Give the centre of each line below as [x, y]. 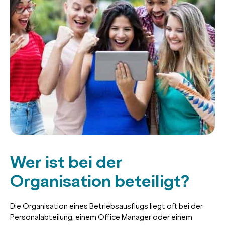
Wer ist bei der [66, 162]
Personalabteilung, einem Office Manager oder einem [101, 217]
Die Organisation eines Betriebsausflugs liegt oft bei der [106, 206]
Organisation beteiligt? [100, 181]
